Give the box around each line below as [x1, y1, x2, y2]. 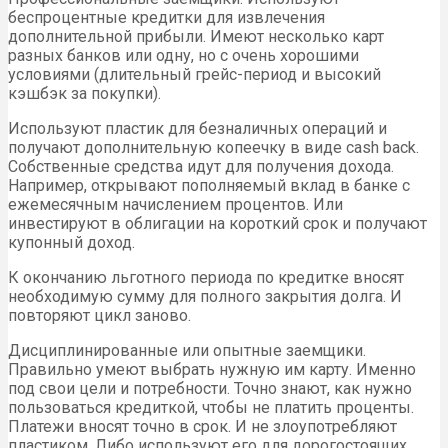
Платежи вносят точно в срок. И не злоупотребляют [8, 417, 397, 437]
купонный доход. [8, 233, 135, 253]
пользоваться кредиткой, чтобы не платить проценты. [8, 398, 414, 418]
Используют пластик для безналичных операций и [8, 119, 387, 139]
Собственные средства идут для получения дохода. [8, 157, 394, 177]
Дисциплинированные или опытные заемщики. [8, 341, 366, 361]
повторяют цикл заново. [8, 306, 191, 326]
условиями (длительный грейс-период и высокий [8, 65, 381, 85]
